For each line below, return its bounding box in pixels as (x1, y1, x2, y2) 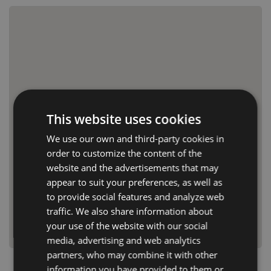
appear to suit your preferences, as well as (47, 176, 223, 188)
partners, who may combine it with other (47, 249, 218, 261)
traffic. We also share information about (47, 205, 213, 217)
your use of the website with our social (47, 220, 208, 232)
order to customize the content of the (47, 147, 202, 159)
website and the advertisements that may (47, 162, 219, 174)
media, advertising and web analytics (47, 234, 201, 246)
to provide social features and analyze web (47, 191, 224, 203)
